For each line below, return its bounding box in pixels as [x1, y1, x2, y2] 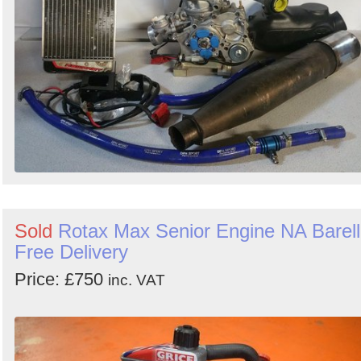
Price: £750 [15, 269, 108, 290]
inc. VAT [108, 272, 165, 289]
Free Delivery [15, 241, 128, 263]
